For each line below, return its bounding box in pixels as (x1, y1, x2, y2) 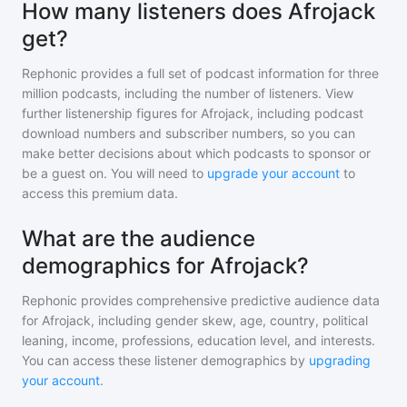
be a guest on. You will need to (22, 165, 207, 181)
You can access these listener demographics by (22, 352, 305, 368)
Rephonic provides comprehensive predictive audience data (22, 293, 380, 308)
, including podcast (250, 105, 363, 121)
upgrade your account (207, 165, 340, 181)
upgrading (309, 352, 371, 368)
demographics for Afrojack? (22, 253, 309, 279)
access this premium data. (22, 185, 178, 201)
